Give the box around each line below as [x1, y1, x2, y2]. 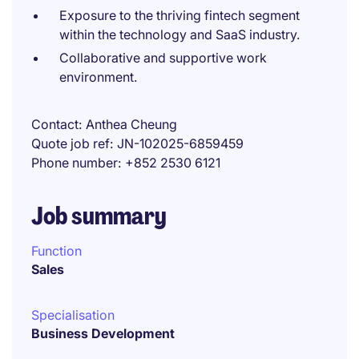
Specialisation [31, 307, 115, 323]
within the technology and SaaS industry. [59, 26, 300, 42]
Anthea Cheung [86, 116, 177, 132]
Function [31, 243, 82, 259]
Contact [31, 116, 79, 132]
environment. [59, 69, 137, 85]
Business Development [31, 325, 175, 341]
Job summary [31, 200, 167, 232]
